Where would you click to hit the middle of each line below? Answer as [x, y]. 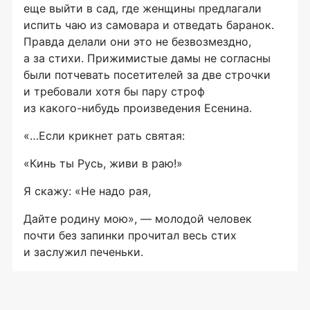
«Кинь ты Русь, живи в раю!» [103, 164]
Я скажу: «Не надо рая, [87, 191]
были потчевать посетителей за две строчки [147, 75]
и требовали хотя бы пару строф [114, 92]
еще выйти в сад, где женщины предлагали [143, 9]
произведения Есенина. [186, 108]
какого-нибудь [80, 108]
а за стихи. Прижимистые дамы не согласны [147, 58]
